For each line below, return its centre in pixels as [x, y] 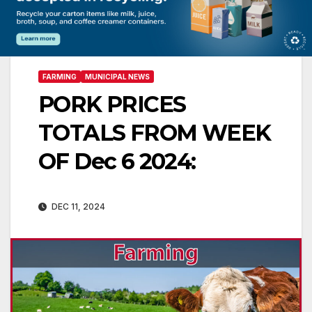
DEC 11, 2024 [77, 207]
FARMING [60, 77]
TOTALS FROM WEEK [155, 133]
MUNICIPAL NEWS [117, 77]
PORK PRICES [112, 104]
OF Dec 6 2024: [117, 162]
